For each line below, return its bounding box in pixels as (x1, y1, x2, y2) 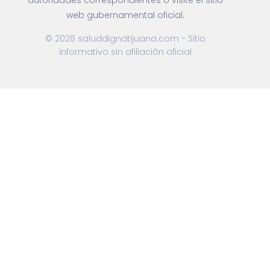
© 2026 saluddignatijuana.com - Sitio (45, 33, 206, 45)
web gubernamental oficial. (66, 9, 184, 21)
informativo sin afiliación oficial (59, 46, 192, 58)
